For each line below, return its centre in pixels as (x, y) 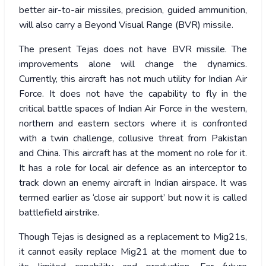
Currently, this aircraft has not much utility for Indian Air (133, 79)
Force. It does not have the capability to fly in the (133, 94)
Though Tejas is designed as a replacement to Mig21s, (133, 237)
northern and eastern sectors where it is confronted (133, 124)
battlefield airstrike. (59, 213)
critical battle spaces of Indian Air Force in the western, (133, 109)
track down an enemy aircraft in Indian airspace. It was (133, 183)
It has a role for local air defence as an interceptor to (133, 168)
